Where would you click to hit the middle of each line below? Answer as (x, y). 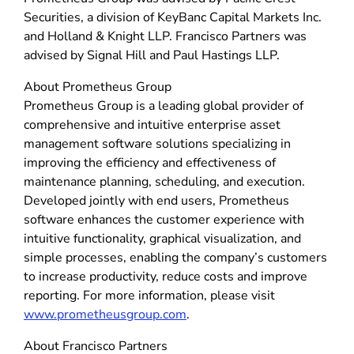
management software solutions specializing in (157, 143)
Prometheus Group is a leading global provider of (164, 105)
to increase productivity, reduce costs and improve (166, 276)
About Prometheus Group (98, 87)
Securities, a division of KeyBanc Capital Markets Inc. (173, 17)
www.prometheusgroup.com (105, 314)
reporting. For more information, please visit (149, 295)
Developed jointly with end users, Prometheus (156, 200)
